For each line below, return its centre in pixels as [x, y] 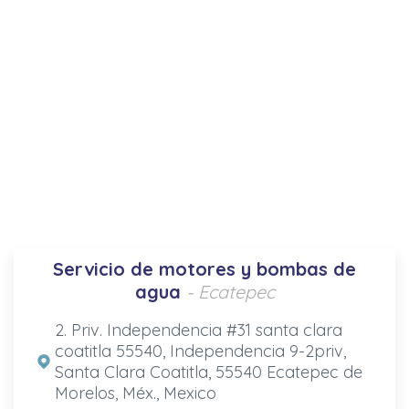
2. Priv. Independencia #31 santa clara [198, 330]
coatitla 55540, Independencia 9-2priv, [200, 351]
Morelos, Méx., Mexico [135, 393]
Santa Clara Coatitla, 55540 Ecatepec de [208, 372]
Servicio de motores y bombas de [204, 268]
